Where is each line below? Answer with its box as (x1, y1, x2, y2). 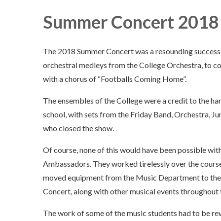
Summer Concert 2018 (43, 11, 219, 33)
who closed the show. (43, 123, 114, 133)
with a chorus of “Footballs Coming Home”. (43, 74, 186, 84)
